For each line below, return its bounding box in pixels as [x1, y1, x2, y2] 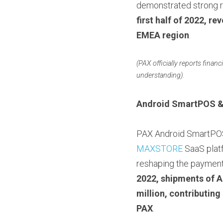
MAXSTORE [136, 143, 183, 154]
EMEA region [136, 29, 189, 40]
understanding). [136, 71, 185, 80]
